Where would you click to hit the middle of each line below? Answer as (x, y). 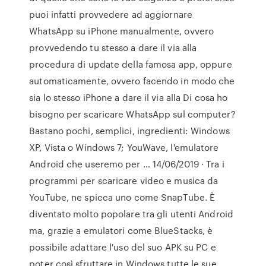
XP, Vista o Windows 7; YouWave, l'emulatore (124, 147)
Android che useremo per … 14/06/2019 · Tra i (127, 164)
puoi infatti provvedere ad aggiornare (111, 14)
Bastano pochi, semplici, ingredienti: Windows (129, 131)
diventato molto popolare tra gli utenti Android (131, 214)
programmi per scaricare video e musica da (124, 180)
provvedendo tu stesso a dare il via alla (113, 47)
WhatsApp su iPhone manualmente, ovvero (122, 31)
